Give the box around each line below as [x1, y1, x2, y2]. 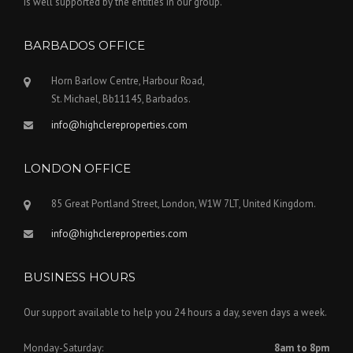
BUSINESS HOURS [24, 269, 136, 285]
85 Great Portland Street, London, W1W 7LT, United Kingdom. [51, 197, 316, 211]
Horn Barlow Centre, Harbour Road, [51, 74, 205, 88]
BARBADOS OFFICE [24, 38, 145, 54]
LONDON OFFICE [24, 161, 131, 176]
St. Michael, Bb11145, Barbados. [51, 92, 191, 106]
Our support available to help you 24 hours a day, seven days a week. [24, 306, 327, 320]
